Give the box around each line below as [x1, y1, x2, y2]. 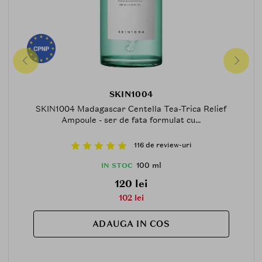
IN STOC [101, 160, 133, 170]
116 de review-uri [133, 140, 192, 150]
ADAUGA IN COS [92, 218, 170, 230]
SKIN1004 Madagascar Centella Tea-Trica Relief [35, 103, 227, 114]
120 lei [114, 177, 148, 190]
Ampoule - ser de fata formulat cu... [61, 114, 201, 125]
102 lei [118, 192, 144, 203]
